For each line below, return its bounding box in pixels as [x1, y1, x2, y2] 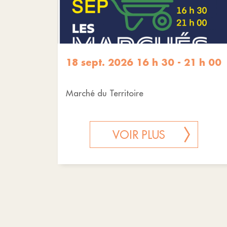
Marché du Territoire [66, 88, 143, 99]
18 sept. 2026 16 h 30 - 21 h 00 [66, 56, 221, 69]
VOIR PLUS [112, 128, 165, 142]
